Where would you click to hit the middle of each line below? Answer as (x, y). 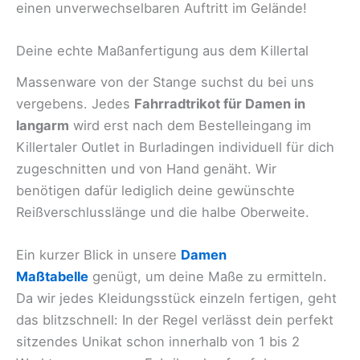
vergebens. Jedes (75, 103)
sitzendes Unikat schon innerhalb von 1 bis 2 (158, 342)
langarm (43, 125)
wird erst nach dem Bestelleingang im (190, 125)
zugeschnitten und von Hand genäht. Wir (146, 168)
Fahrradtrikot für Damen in (220, 103)
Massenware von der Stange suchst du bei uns (165, 82)
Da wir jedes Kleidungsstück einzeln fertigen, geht (176, 299)
